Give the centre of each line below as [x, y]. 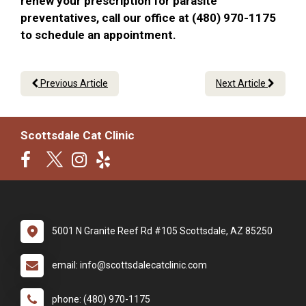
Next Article [242, 84]
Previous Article [73, 84]
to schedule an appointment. [100, 35]
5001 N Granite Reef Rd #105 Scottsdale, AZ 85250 [162, 231]
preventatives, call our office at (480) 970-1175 [148, 18]
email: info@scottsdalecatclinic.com [129, 265]
